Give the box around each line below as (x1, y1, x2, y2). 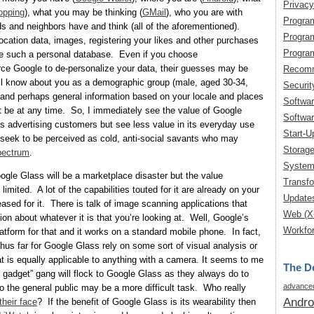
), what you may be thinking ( (25, 7, 142, 18)
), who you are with (166, 7, 243, 18)
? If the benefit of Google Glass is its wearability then (37, 296, 256, 308)
